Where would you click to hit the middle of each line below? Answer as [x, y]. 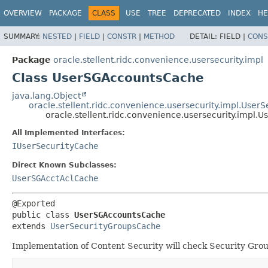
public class [43, 214]
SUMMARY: [23, 36]
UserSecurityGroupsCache [105, 226]
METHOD [159, 36]
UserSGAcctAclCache [55, 178]
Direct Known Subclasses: [64, 165]
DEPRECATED [197, 13]
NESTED [57, 36]
